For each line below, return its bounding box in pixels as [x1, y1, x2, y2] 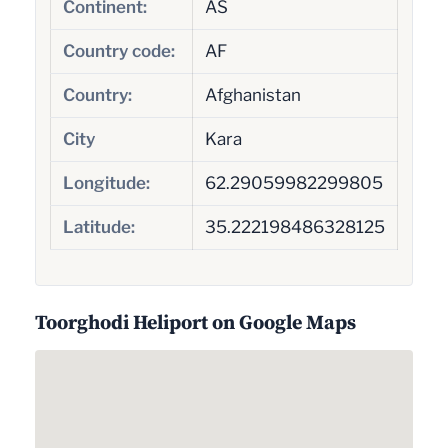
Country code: [62, 40, 175, 61]
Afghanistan [204, 84, 301, 105]
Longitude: [62, 172, 150, 193]
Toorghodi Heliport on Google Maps [35, 308, 356, 337]
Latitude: [62, 216, 135, 237]
